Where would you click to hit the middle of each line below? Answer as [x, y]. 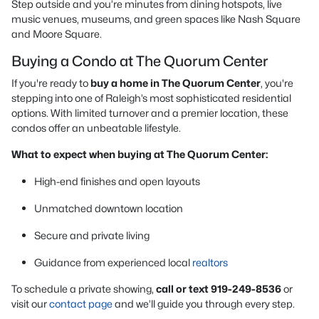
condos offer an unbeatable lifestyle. [96, 128]
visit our [30, 304]
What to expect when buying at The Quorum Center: [140, 154]
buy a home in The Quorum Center [176, 83]
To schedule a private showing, [84, 289]
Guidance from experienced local [113, 262]
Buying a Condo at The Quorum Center [140, 61]
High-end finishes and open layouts [117, 181]
